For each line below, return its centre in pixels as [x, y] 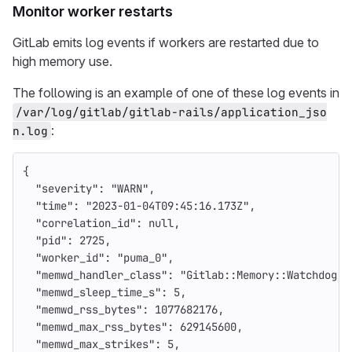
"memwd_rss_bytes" [89, 310]
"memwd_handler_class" [101, 275]
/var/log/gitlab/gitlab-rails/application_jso [171, 112]
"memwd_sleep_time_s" [98, 292]
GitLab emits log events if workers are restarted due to [166, 42]
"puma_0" [142, 258]
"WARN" [130, 189]
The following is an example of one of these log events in [176, 93]
